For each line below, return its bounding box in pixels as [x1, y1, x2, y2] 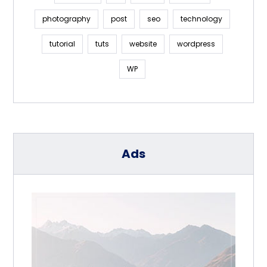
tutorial [49, 38, 75, 49]
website [129, 38, 157, 49]
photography [42, 13, 91, 24]
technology [181, 13, 222, 24]
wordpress [177, 38, 215, 49]
